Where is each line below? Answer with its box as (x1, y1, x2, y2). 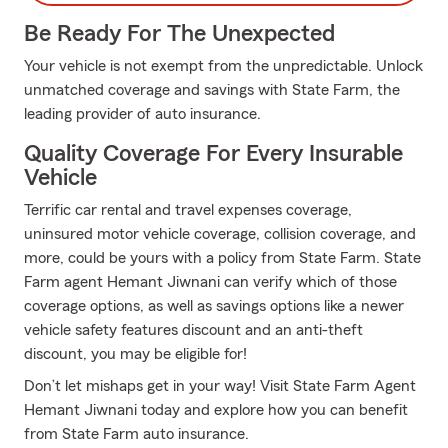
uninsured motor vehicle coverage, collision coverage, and (24, 226, 416, 242)
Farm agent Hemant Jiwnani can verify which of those (24, 274, 397, 290)
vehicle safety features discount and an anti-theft (24, 322, 363, 338)
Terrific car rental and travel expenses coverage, (24, 202, 352, 218)
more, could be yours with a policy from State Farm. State (24, 250, 421, 266)
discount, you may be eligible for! (24, 346, 247, 362)
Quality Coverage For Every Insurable (24, 142, 403, 166)
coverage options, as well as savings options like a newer (24, 298, 404, 314)
